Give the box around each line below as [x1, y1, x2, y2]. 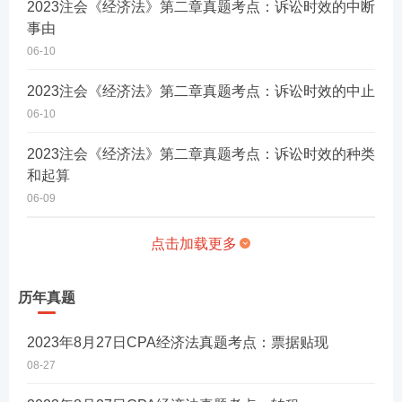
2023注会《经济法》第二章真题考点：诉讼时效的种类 [27, 146, 375, 162]
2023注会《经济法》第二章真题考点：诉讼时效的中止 [27, 83, 375, 99]
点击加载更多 [151, 236, 237, 251]
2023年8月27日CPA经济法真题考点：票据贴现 [27, 335, 328, 350]
